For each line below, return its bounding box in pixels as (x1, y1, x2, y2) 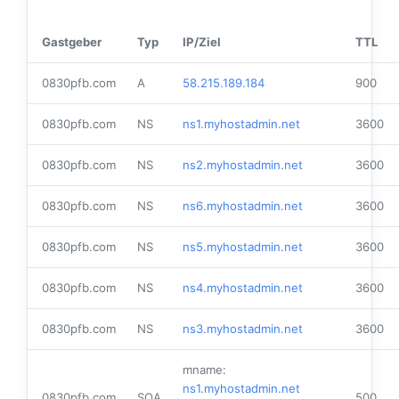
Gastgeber (42, 35, 102, 50)
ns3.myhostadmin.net (183, 322, 303, 337)
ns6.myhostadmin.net (183, 199, 303, 214)
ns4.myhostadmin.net (183, 281, 303, 296)
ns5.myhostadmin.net (183, 240, 303, 255)
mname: (183, 362, 226, 378)
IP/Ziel (183, 35, 221, 50)
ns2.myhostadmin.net (183, 158, 303, 173)
